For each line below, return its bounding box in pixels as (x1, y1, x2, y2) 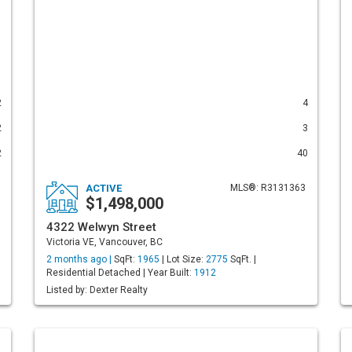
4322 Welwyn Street (46, 220, 156, 234)
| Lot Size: (159, 254, 206, 265)
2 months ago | (46, 254, 114, 265)
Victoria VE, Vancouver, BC (46, 236, 163, 247)
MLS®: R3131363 (230, 182, 306, 193)
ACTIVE (86, 182, 122, 194)
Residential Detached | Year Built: (46, 267, 194, 278)
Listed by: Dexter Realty (46, 284, 148, 295)
